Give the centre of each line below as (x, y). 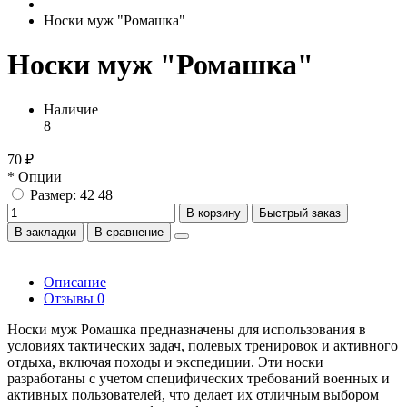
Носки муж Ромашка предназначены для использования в (187, 329)
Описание (75, 282)
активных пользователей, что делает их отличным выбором (193, 394)
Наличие (71, 109)
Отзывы (70, 298)
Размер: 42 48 (71, 194)
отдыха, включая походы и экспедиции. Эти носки (165, 362)
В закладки (45, 232)
